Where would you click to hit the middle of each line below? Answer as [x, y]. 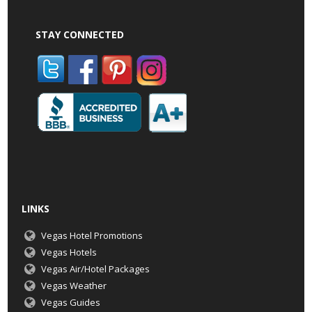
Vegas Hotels [69, 252]
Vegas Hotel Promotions [92, 236]
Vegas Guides [70, 303]
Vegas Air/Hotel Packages [95, 269]
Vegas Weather [73, 286]
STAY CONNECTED [80, 35]
